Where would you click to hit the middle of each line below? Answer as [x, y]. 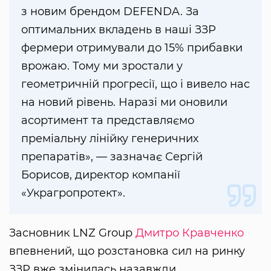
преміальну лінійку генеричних [110, 138]
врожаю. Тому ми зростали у [102, 66]
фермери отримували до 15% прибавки [132, 47]
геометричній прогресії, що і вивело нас [135, 84]
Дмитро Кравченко [190, 233]
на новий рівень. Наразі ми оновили [124, 102]
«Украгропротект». [73, 193]
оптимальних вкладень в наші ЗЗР [119, 29]
